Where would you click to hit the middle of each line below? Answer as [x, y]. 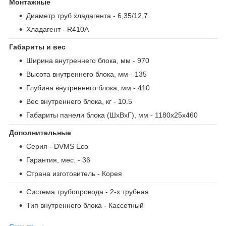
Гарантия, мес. [51, 160]
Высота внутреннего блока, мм [77, 74]
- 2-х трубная [126, 191]
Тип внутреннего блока [64, 205]
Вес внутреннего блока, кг [69, 101]
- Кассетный [123, 205]
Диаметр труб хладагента [69, 15]
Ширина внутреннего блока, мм [78, 60]
